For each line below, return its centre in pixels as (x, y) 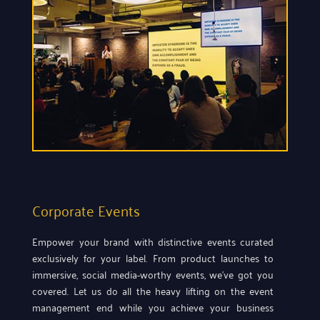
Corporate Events (86, 210)
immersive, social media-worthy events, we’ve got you (153, 274)
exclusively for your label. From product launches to (153, 257)
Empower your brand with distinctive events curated (153, 241)
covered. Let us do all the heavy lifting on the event (153, 290)
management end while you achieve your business (153, 306)
